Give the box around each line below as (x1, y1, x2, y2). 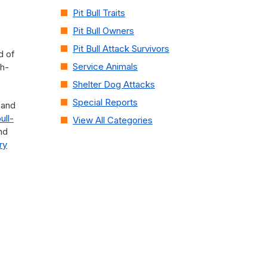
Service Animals (73, 61, 138, 72)
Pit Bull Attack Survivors (73, 43, 169, 54)
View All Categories (73, 114, 153, 126)
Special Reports (73, 97, 138, 108)
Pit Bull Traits (73, 7, 125, 18)
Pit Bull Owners (73, 25, 134, 36)
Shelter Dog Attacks (73, 79, 155, 90)
